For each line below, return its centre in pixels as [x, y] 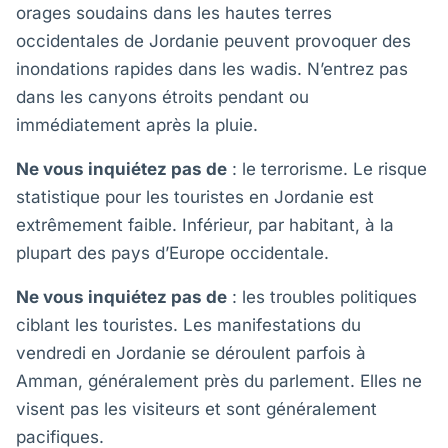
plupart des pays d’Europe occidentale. [172, 253]
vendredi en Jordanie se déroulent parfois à [191, 353]
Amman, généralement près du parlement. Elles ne [219, 381]
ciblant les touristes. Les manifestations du [188, 325]
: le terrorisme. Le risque [327, 169]
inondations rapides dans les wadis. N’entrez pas [212, 69]
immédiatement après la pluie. [137, 125]
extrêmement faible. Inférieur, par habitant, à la [205, 225]
